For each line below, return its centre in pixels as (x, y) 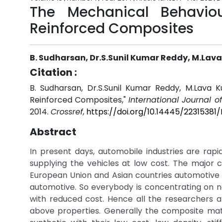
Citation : (53, 72)
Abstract (53, 132)
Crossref (67, 112)
